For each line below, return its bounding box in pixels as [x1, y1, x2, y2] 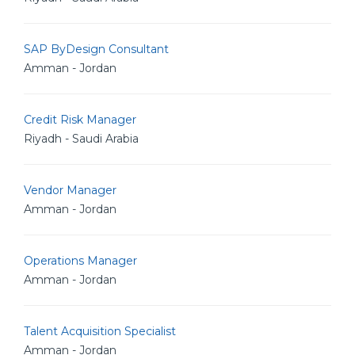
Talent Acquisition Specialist [24, 324, 176, 338]
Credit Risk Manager [24, 113, 136, 127]
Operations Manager [24, 254, 137, 268]
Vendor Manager [24, 183, 116, 197]
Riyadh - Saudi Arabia [24, 132, 139, 146]
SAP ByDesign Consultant [24, 42, 169, 56]
